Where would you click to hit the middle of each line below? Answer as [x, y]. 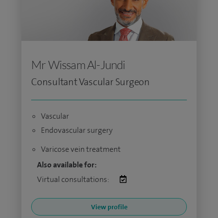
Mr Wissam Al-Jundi [78, 65]
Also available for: [67, 165]
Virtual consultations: [73, 179]
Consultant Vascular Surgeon [91, 82]
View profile [109, 207]
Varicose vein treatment [81, 149]
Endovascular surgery [77, 130]
